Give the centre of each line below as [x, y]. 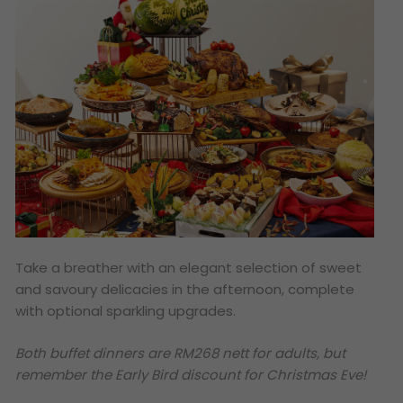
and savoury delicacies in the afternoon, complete [185, 290]
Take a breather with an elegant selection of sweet [189, 268]
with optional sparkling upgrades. [126, 311]
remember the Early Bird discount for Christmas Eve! [191, 374]
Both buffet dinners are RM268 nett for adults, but [181, 353]
